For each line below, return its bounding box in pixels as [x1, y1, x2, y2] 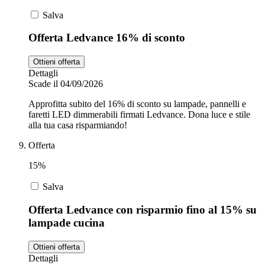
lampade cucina [28, 216, 105, 229]
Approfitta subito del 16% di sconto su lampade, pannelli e [28, 99, 246, 109]
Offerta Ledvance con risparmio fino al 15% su [28, 203, 257, 216]
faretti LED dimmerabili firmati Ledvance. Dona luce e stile [28, 109, 250, 120]
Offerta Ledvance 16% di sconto [28, 31, 185, 44]
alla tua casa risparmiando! [28, 120, 127, 131]
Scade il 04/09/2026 [28, 79, 103, 89]
